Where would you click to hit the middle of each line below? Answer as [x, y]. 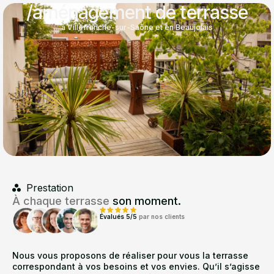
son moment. [145, 201]
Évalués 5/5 [119, 217]
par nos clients [161, 217]
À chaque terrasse [61, 201]
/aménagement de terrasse [137, 12]
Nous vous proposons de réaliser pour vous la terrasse [130, 256]
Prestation [50, 188]
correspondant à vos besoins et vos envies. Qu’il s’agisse [136, 267]
